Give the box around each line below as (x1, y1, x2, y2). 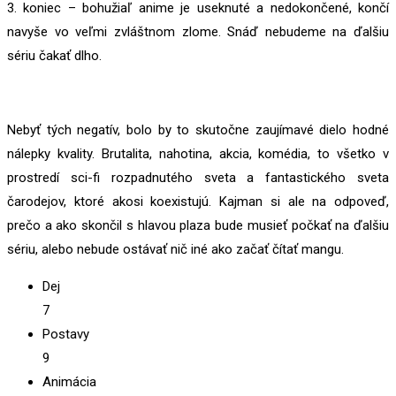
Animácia (42, 374, 96, 391)
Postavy (42, 326, 89, 343)
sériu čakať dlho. (7, 48, 102, 65)
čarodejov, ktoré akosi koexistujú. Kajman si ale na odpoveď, (7, 194, 389, 210)
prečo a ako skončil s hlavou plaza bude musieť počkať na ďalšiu (7, 217, 389, 234)
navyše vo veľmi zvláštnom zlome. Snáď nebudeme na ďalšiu (7, 24, 389, 41)
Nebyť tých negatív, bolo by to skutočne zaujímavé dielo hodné (7, 122, 389, 139)
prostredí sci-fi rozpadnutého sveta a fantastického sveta (7, 170, 389, 187)
